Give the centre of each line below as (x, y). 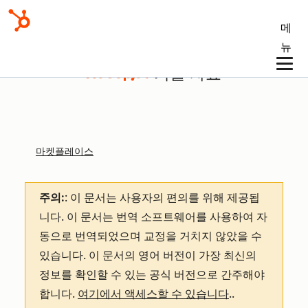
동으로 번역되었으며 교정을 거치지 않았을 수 (151, 236)
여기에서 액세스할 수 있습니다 (153, 294)
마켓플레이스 (65, 152)
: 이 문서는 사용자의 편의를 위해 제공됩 (162, 198)
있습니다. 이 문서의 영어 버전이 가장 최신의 (148, 255)
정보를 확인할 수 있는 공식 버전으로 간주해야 (152, 275)
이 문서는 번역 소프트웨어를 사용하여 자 (167, 217)
